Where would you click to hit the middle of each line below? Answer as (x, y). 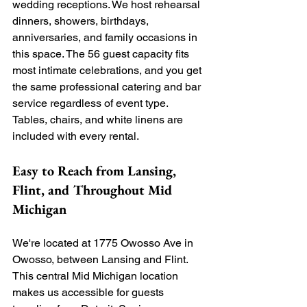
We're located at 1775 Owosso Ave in (104, 243)
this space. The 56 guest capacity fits (102, 53)
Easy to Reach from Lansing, (96, 170)
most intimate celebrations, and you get (108, 70)
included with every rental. (76, 136)
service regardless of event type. (91, 103)
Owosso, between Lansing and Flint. (101, 259)
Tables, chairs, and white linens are (99, 119)
